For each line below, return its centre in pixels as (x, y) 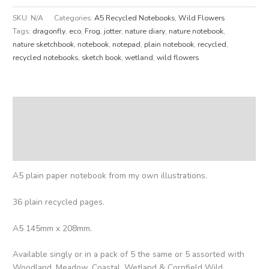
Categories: (74, 18)
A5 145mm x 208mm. (53, 228)
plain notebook (169, 44)
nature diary (145, 31)
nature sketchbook (44, 44)
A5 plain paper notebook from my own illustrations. (110, 175)
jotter (113, 31)
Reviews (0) (35, 150)
